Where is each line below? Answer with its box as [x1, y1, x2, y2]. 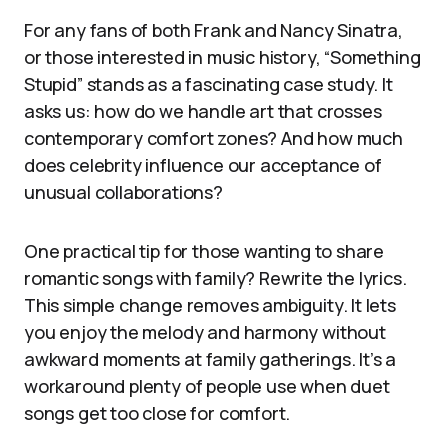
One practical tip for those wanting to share [24, 239, 385, 264]
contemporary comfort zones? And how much [24, 126, 403, 151]
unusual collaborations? [24, 180, 223, 205]
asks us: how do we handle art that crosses [24, 99, 382, 124]
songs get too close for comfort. [24, 401, 291, 426]
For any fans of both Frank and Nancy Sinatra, [24, 18, 403, 43]
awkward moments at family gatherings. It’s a [24, 347, 397, 372]
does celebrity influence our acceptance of [24, 153, 382, 178]
